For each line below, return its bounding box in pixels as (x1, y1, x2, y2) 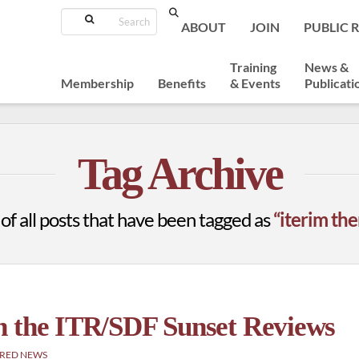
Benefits (158, 75, 206, 91)
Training (230, 59, 276, 75)
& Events (230, 75, 280, 91)
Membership (61, 75, 134, 91)
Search (156, 9, 185, 21)
